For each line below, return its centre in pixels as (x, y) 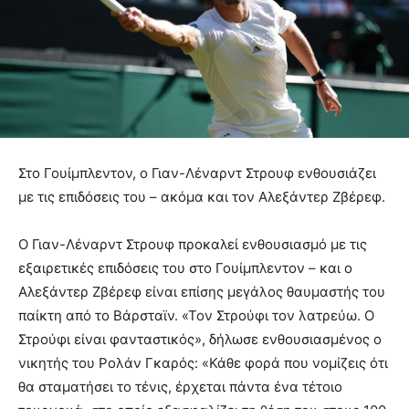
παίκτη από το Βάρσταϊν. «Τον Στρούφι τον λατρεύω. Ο (196, 316)
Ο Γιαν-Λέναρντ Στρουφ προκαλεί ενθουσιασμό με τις (193, 245)
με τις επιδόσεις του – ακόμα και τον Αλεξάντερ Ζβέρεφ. (202, 197)
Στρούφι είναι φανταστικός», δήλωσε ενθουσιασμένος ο (200, 340)
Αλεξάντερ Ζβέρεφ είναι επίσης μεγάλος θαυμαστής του (202, 292)
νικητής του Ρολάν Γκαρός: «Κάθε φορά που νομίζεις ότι (203, 363)
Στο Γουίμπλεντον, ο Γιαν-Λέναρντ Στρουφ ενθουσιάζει (197, 173)
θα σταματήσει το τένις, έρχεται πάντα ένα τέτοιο (180, 387)
